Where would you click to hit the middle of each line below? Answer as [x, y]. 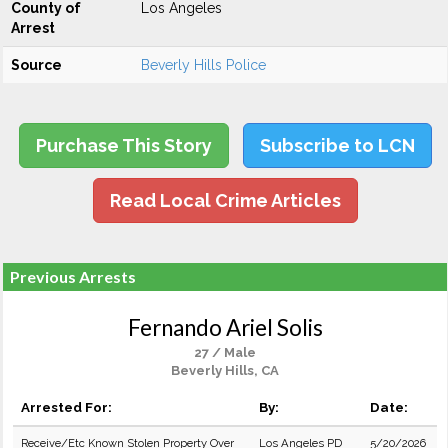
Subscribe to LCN [337, 145]
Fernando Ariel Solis [225, 327]
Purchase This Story [123, 145]
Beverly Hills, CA [225, 370]
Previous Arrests [73, 276]
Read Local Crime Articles [225, 200]
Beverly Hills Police [203, 65]
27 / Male [225, 352]
